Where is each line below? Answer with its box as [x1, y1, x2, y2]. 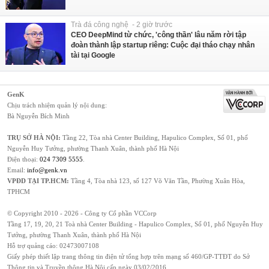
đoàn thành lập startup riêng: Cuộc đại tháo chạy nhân [71, 40, 255, 49]
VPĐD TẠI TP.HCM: [7, 177, 69, 184]
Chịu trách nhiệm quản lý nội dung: [7, 101, 107, 109]
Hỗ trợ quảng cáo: [7, 241, 59, 249]
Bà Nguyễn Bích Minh [7, 112, 70, 119]
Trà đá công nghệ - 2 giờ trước [71, 20, 172, 29]
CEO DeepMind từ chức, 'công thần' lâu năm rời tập [71, 30, 246, 39]
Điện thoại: [7, 155, 40, 163]
